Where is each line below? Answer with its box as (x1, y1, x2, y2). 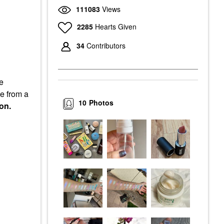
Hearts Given (94, 21, 136, 31)
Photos (89, 97, 114, 108)
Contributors (86, 40, 125, 51)
